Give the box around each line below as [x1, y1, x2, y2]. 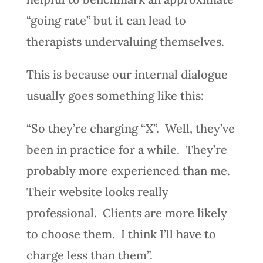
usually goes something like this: [26, 87, 204, 103]
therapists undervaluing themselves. [26, 33, 224, 49]
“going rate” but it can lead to [26, 12, 186, 28]
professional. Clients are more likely [26, 205, 227, 220]
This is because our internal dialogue [26, 66, 228, 82]
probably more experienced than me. [26, 163, 233, 178]
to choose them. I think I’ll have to [26, 226, 216, 241]
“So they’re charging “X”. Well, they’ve [26, 120, 235, 136]
